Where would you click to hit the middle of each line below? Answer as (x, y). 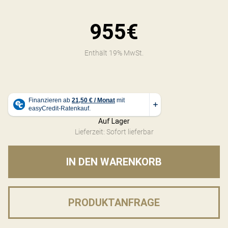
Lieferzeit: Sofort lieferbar (114, 132)
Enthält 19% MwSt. (114, 53)
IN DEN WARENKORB (114, 162)
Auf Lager (114, 121)
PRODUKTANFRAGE (114, 202)
